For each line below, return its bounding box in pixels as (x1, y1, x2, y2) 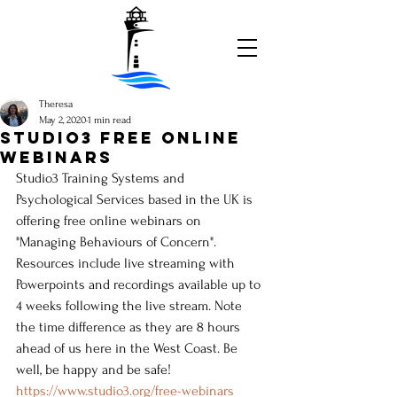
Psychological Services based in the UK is (16, 191, 256, 207)
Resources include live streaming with (16, 255, 238, 271)
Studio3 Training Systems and (16, 170, 188, 186)
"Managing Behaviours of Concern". (16, 234, 220, 250)
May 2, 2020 (39, 114, 86, 126)
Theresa (39, 98, 73, 110)
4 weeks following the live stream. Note (16, 298, 245, 314)
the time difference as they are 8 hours (16, 319, 244, 335)
